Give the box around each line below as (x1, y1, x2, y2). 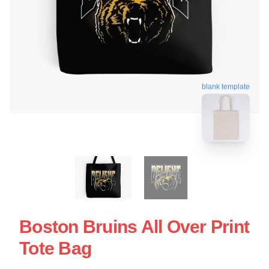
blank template (202, 83, 250, 92)
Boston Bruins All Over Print (19, 216, 249, 237)
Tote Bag (19, 238, 91, 258)
